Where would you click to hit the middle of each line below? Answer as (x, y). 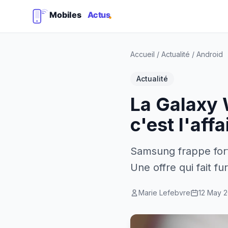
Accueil (142, 54)
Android (210, 54)
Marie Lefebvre (164, 193)
